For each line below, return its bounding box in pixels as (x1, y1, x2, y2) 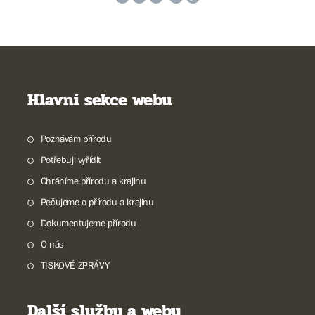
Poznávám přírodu (40, 133, 112, 144)
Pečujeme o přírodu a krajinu (40, 196, 154, 207)
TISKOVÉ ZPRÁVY (40, 259, 110, 271)
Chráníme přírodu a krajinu (40, 175, 146, 186)
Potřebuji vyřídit (40, 154, 101, 165)
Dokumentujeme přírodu (40, 217, 136, 229)
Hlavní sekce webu (27, 87, 172, 113)
